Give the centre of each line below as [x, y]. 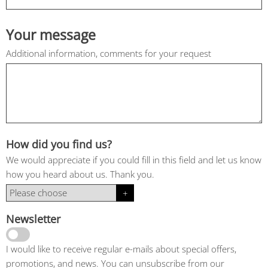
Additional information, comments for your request [109, 53]
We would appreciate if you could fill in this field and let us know [134, 160]
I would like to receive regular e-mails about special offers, [121, 249]
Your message [51, 35]
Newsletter [33, 219]
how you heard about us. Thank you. [80, 174]
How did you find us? [59, 144]
